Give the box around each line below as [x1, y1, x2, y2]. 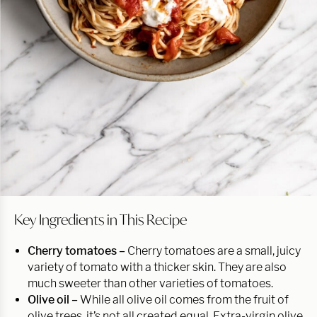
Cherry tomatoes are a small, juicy [127, 244, 301, 258]
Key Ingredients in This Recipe [14, 210, 187, 229]
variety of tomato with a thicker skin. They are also [28, 260, 287, 275]
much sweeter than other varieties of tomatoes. [28, 277, 275, 291]
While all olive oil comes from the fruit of [80, 293, 289, 307]
